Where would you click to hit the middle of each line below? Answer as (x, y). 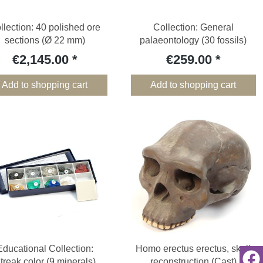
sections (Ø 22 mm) (45, 41)
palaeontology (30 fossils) (193, 41)
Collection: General (193, 28)
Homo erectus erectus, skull (193, 249)
